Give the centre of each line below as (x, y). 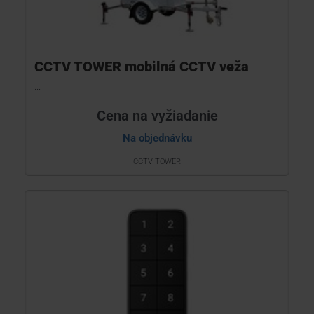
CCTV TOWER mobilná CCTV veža (142, 67)
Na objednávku (157, 138)
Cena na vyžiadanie (157, 116)
